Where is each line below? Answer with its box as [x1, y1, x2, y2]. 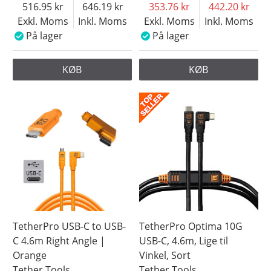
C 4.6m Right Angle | [13, 233, 106, 247]
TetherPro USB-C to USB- [13, 219, 126, 233]
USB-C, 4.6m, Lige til [139, 233, 229, 247]
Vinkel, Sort [139, 248, 191, 262]
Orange [13, 248, 47, 262]
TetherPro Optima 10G [139, 219, 243, 233]
